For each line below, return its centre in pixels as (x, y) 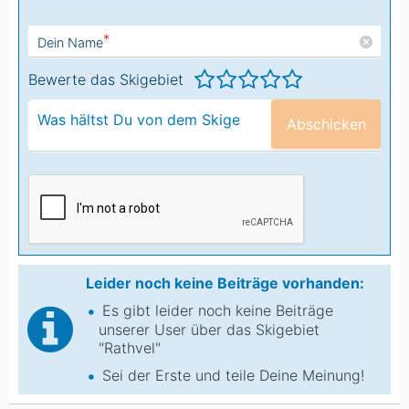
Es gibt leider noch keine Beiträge (218, 310)
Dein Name (70, 42)
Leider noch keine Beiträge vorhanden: (225, 283)
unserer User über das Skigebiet (209, 330)
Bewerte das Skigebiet (106, 79)
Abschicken (326, 124)
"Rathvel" (130, 348)
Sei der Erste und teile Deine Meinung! (233, 375)
